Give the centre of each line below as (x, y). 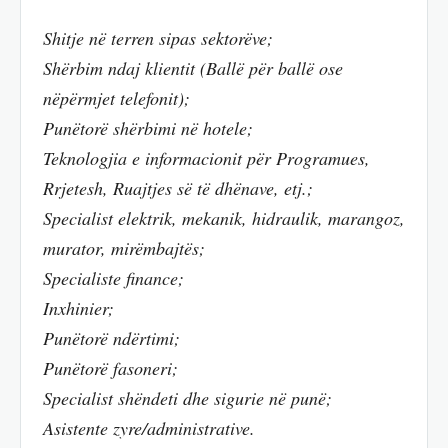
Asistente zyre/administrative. (149, 427)
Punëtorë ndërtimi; (111, 337)
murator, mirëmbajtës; (124, 247)
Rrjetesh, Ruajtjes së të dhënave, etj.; (178, 187)
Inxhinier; (78, 307)
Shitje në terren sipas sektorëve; (158, 37)
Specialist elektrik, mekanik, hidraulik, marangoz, (224, 217)
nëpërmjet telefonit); (116, 97)
